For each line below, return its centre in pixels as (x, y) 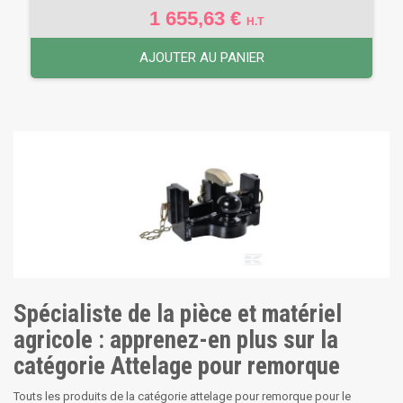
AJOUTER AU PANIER (201, 57)
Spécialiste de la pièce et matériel (178, 313)
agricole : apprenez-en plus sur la (176, 340)
